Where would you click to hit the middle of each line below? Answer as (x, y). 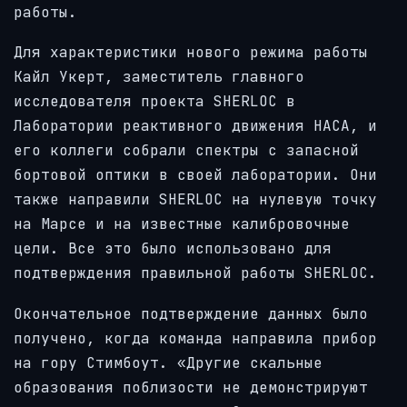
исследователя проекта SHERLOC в (154, 102)
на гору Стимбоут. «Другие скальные (168, 362)
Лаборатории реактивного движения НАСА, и (195, 126)
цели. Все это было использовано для (173, 249)
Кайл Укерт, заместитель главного (159, 77)
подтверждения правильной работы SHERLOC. (195, 273)
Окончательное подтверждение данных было (191, 313)
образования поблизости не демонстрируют (191, 387)
